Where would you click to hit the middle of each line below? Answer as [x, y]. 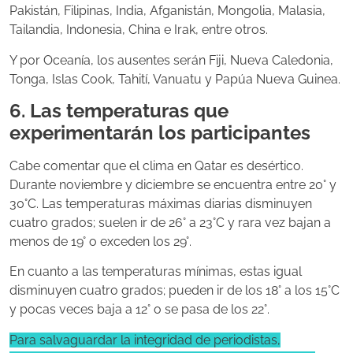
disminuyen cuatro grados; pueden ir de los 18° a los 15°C [175, 291]
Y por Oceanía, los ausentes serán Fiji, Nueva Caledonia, [171, 60]
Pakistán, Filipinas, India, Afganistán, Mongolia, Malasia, [167, 11]
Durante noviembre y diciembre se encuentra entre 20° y [173, 184]
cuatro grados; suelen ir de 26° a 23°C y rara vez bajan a [170, 222]
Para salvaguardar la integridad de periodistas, [145, 340]
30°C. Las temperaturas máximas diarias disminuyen [161, 203]
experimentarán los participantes [160, 132]
